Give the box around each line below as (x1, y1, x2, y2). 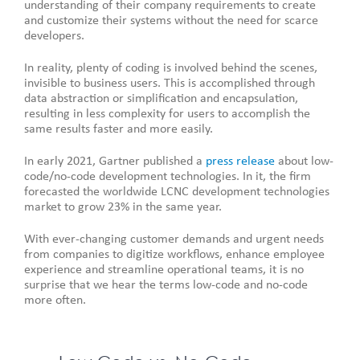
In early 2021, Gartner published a (24, 154, 206, 168)
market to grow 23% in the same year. (24, 200, 222, 214)
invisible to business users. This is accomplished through (24, 76, 315, 90)
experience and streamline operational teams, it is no (24, 263, 304, 276)
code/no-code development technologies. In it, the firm (24, 170, 311, 183)
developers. (24, 29, 84, 43)
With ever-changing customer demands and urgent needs (24, 232, 324, 246)
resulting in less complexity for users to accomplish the (24, 107, 310, 121)
